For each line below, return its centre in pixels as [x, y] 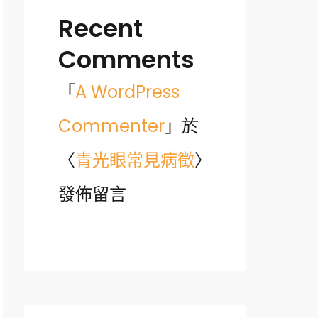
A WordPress [127, 92]
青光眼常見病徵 [135, 160]
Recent [100, 28]
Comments [126, 59]
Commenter [111, 126]
